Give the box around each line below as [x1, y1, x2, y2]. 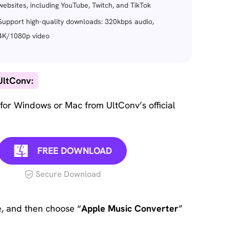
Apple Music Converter [81, 202, 178, 214]
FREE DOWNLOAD [37, 145, 112, 156]
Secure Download [35, 169, 101, 179]
